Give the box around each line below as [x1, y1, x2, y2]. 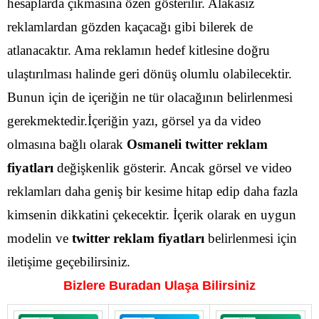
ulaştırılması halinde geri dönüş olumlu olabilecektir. [7, 66, 292, 81]
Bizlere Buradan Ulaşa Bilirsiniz [63, 278, 256, 293]
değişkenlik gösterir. [53, 159, 167, 175]
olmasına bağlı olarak [7, 136, 127, 152]
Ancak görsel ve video [169, 159, 292, 175]
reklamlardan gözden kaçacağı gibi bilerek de [7, 19, 253, 34]
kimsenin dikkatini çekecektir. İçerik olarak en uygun [7, 206, 296, 222]
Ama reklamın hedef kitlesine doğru [74, 42, 270, 58]
